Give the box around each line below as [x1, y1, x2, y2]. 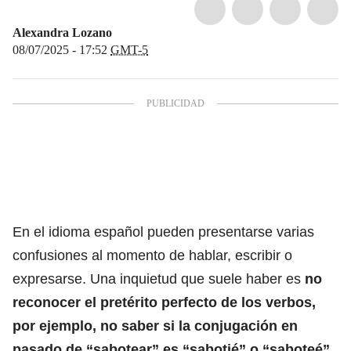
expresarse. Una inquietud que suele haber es [13, 270, 305, 287]
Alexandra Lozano [13, 25, 112, 39]
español [94, 223, 143, 240]
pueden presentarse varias [143, 223, 314, 240]
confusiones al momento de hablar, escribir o [13, 247, 292, 263]
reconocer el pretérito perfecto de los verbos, [13, 294, 316, 310]
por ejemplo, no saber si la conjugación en [13, 317, 298, 334]
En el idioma [13, 223, 94, 240]
